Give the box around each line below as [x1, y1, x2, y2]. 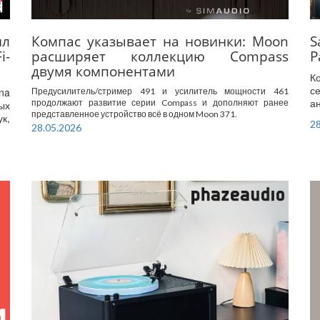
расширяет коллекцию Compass [31, 46, 289, 66]
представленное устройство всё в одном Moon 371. [31, 108, 237, 119]
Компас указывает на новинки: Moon [31, 31, 289, 51]
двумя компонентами [31, 61, 175, 81]
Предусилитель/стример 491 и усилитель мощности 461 [31, 85, 289, 96]
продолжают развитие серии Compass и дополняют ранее [31, 96, 289, 108]
